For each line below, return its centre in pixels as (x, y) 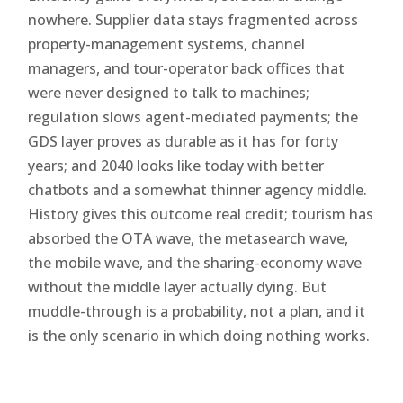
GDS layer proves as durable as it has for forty (184, 141)
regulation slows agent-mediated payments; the (193, 116)
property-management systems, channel (167, 44)
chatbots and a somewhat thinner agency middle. (198, 189)
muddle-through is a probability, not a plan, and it (197, 311)
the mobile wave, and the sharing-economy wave (195, 262)
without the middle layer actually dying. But (178, 287)
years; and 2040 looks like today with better (176, 165)
